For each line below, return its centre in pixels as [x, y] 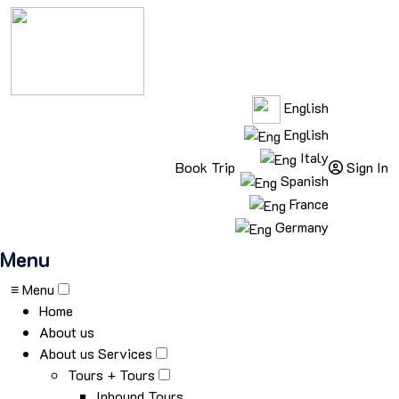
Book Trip [205, 167]
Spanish [303, 180]
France [307, 204]
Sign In [367, 167]
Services [125, 353]
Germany [300, 227]
